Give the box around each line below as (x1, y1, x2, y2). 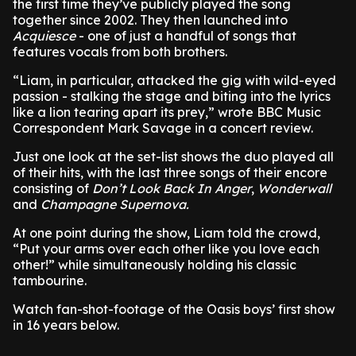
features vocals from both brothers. (13, 44, 227, 60)
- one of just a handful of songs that (75, 28, 296, 44)
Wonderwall (257, 180, 331, 196)
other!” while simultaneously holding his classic (13, 257, 296, 273)
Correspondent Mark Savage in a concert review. (13, 120, 316, 136)
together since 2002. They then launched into (13, 12, 288, 28)
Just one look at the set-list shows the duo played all (13, 149, 334, 164)
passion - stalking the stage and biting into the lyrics (13, 88, 331, 104)
